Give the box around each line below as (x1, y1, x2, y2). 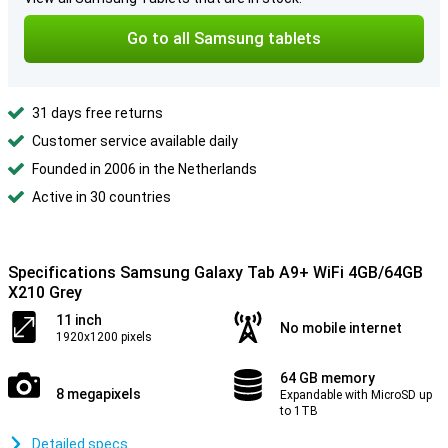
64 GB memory (280, 370, 375, 386)
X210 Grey (8, 283, 82, 302)
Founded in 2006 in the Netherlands (32, 161, 257, 177)
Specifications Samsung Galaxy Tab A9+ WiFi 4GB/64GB (8, 263, 423, 282)
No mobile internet (280, 320, 402, 336)
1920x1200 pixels (56, 330, 152, 344)
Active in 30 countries (32, 189, 171, 205)
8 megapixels (56, 386, 141, 402)
